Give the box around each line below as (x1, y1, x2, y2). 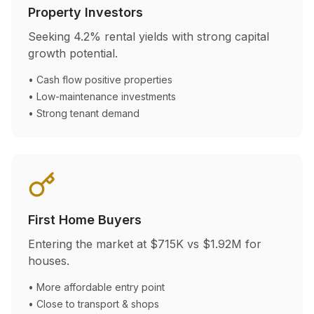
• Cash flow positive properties (28, 74, 172, 86)
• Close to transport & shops (28, 298, 159, 310)
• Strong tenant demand (28, 107, 139, 119)
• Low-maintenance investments (28, 90, 176, 102)
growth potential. (28, 46, 118, 60)
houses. (28, 254, 69, 268)
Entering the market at (28, 237, 150, 251)
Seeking (28, 29, 74, 43)
